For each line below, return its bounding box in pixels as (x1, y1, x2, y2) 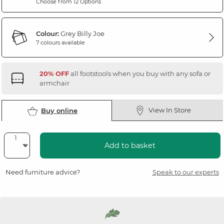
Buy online (41, 106, 78, 115)
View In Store (148, 106, 191, 114)
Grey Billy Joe (58, 29, 104, 37)
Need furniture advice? (5, 168, 80, 176)
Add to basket (104, 141, 155, 150)
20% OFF (39, 69, 69, 78)
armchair (39, 79, 69, 87)
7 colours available (35, 38, 85, 46)
